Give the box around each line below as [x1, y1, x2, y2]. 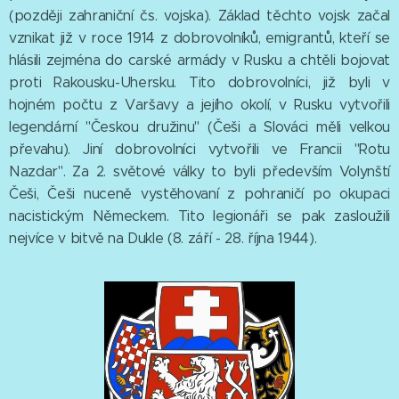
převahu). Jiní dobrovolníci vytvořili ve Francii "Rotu [9, 141, 390, 158]
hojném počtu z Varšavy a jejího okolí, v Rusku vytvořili [9, 96, 390, 113]
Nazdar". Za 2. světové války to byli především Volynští [9, 163, 390, 180]
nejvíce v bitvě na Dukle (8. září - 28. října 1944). [9, 230, 317, 247]
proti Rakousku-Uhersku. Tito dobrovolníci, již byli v [9, 74, 390, 91]
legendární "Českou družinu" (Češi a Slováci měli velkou [9, 118, 390, 135]
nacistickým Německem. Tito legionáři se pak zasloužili [9, 208, 390, 224]
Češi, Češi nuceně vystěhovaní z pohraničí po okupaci [9, 185, 390, 202]
